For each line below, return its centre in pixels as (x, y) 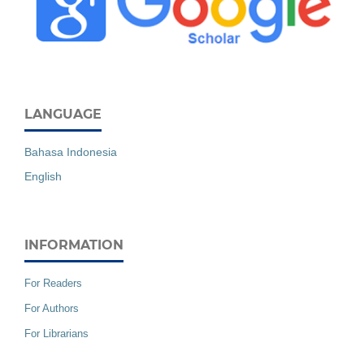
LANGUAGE (63, 114)
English (43, 176)
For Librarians (56, 333)
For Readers (53, 283)
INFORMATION (74, 245)
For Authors (52, 308)
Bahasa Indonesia (71, 152)
